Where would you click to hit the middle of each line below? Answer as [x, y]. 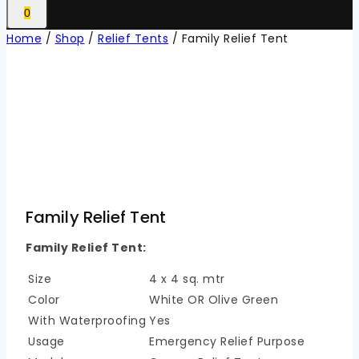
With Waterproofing [87, 321]
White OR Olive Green [214, 300]
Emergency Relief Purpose [227, 342]
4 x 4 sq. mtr [187, 279]
